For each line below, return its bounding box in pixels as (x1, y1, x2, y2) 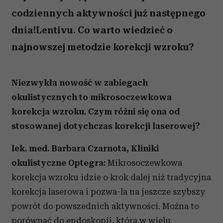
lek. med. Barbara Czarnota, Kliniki (11, 143, 159, 153)
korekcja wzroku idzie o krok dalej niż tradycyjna (11, 172, 211, 182)
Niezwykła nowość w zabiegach (11, 78, 148, 88)
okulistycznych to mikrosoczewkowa (11, 92, 172, 102)
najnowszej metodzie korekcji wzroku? (11, 41, 194, 53)
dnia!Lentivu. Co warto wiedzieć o (11, 24, 173, 36)
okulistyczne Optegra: (11, 158, 108, 168)
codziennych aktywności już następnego (11, 7, 206, 19)
